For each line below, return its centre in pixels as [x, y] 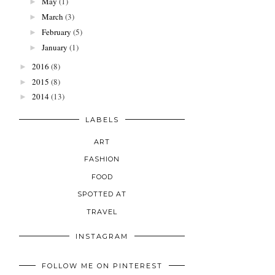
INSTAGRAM [102, 237]
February [56, 32]
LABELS [102, 119]
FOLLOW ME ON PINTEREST [102, 266]
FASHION [102, 159]
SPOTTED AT [102, 194]
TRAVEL [102, 211]
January [54, 47]
